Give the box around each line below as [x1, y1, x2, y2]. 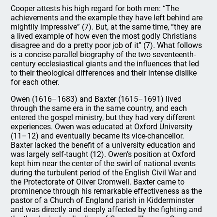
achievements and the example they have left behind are [11, 13, 203, 22]
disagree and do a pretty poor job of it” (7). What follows [11, 41, 202, 50]
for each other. [11, 77, 60, 87]
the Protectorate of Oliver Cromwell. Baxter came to [11, 177, 185, 186]
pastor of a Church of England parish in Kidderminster [11, 196, 195, 205]
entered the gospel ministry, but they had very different [11, 113, 196, 122]
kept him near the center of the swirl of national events [11, 159, 196, 168]
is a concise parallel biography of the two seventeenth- [11, 50, 196, 59]
